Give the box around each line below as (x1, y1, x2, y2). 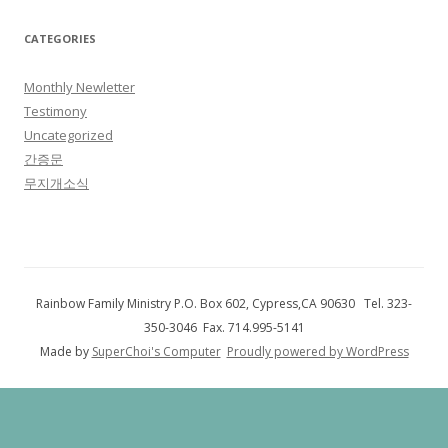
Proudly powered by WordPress (226, 343, 409, 360)
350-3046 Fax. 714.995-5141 (143, 319, 305, 336)
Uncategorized (24, 126, 113, 144)
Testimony (24, 102, 87, 120)
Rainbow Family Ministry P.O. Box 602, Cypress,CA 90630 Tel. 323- (36, 295, 412, 312)
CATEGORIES (24, 31, 96, 46)
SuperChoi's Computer (91, 343, 221, 360)
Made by (39, 343, 92, 360)
